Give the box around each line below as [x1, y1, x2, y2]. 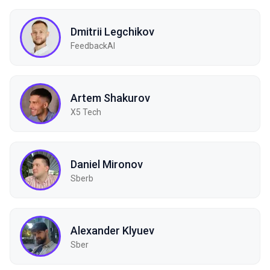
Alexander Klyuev [71, 224, 154, 237]
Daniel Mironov [71, 157, 143, 171]
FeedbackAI [71, 40, 115, 51]
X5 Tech [71, 107, 101, 117]
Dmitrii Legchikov [71, 25, 154, 38]
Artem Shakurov [71, 91, 150, 104]
